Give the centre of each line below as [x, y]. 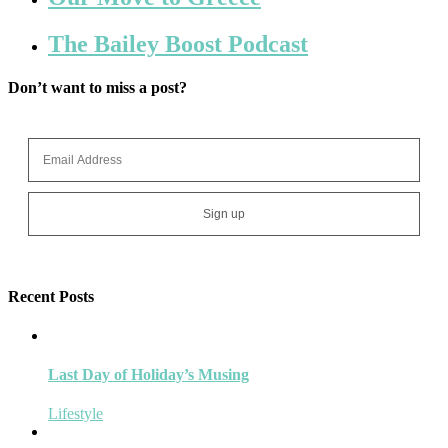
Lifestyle [75, 414]
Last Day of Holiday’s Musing [148, 375]
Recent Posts [51, 296]
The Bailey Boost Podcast [178, 43]
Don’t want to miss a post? [97, 88]
